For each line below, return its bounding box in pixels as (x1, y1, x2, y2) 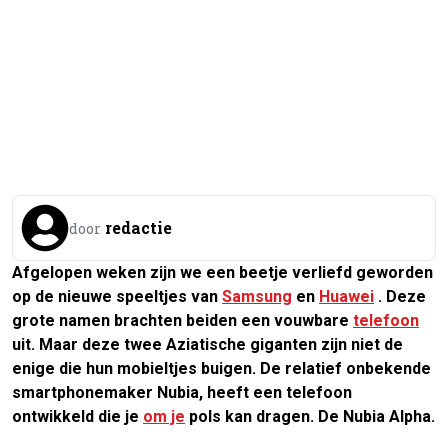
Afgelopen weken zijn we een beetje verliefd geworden (12, 262, 433, 282)
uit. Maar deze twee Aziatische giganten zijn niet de (12, 334, 403, 354)
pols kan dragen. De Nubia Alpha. (185, 406, 435, 426)
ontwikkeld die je (12, 406, 143, 426)
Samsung (222, 286, 292, 306)
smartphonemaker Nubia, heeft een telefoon (12, 382, 352, 402)
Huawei (319, 286, 374, 306)
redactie (105, 216, 172, 238)
